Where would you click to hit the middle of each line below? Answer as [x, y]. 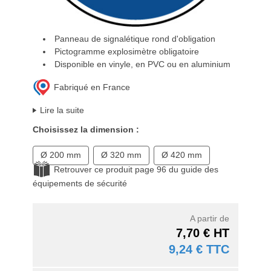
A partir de [210, 218]
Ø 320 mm [121, 155]
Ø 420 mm [182, 155]
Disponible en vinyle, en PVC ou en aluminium [143, 64]
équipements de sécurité [80, 183]
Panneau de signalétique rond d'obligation [135, 39]
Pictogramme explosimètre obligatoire [127, 51]
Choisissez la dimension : [86, 129]
